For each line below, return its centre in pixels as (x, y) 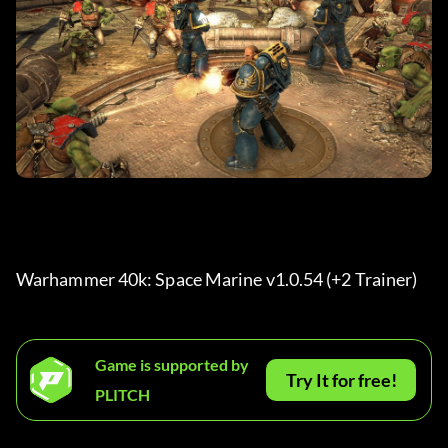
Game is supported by (172, 365)
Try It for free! (341, 380)
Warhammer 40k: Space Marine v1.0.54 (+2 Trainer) (218, 279)
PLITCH (122, 395)
